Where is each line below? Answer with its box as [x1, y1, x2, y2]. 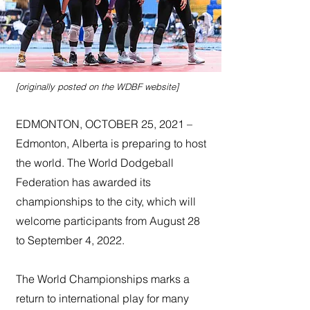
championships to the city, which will [16, 194, 196, 209]
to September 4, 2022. [16, 233, 125, 248]
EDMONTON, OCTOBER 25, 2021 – [16, 117, 192, 131]
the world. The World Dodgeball [16, 156, 174, 170]
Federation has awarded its [16, 175, 151, 190]
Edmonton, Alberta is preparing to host [16, 136, 206, 151]
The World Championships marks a [16, 272, 190, 286]
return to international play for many [16, 291, 189, 306]
